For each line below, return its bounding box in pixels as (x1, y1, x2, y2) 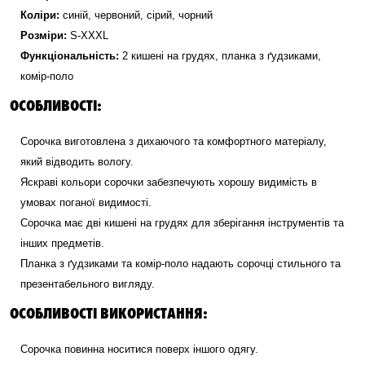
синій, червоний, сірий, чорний (63, 9, 213, 21)
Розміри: (20, 29, 67, 42)
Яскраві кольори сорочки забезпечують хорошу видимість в (20, 176, 317, 188)
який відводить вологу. (20, 156, 134, 168)
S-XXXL (70, 29, 108, 42)
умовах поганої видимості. (20, 196, 152, 209)
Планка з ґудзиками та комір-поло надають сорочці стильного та (20, 257, 341, 270)
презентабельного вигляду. (20, 278, 155, 290)
